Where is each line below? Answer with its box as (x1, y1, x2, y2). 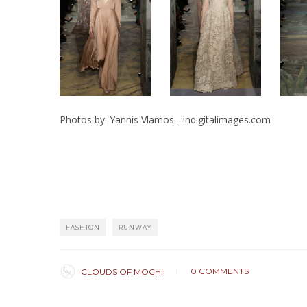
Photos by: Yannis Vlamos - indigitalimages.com (60, 113, 271, 126)
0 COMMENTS (191, 266, 249, 276)
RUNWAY (119, 223, 151, 231)
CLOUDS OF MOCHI (81, 267, 163, 277)
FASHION (66, 223, 100, 231)
